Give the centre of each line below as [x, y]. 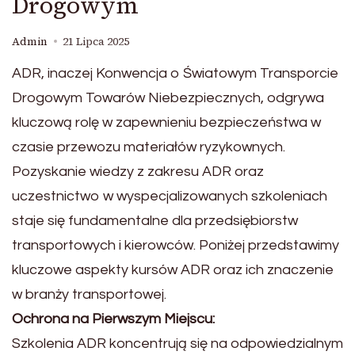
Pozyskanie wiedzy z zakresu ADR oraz [138, 172]
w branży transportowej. [89, 294]
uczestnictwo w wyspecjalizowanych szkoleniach [170, 196]
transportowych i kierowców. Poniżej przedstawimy [176, 245]
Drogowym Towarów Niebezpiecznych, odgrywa [168, 98]
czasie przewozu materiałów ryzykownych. [149, 147]
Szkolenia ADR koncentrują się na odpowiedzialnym [177, 344]
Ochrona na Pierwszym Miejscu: [113, 319]
